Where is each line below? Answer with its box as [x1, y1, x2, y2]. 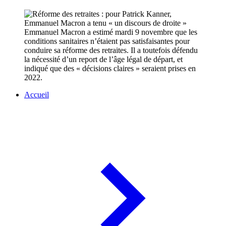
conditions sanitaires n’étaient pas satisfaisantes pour [24, 37, 190, 46]
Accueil [24, 90, 49, 99]
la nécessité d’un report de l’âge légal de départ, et [24, 55, 183, 64]
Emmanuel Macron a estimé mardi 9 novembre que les [24, 28, 197, 37]
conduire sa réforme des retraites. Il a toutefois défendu [24, 46, 198, 55]
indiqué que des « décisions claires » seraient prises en [24, 64, 196, 73]
